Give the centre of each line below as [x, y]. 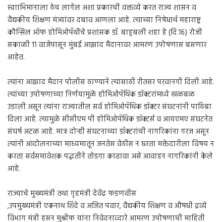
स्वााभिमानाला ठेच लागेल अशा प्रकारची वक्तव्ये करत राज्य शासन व [102, 8]
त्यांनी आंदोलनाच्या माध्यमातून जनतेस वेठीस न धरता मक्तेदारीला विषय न [111, 144]
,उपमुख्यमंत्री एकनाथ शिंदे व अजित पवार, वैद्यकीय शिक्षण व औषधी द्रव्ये [107, 206]
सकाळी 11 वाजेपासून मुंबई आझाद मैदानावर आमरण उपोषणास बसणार [107, 45]
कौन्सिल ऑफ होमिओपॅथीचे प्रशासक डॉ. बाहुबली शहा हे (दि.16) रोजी [105, 33]
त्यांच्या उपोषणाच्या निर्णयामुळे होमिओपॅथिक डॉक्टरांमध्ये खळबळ [101, 95]
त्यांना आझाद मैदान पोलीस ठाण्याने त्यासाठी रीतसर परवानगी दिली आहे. [111, 83]
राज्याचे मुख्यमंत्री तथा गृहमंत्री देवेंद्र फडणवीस [72, 194]
